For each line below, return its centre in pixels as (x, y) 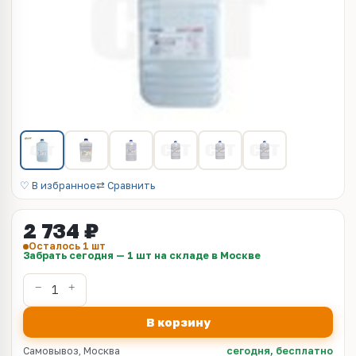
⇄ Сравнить (126, 186)
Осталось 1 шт (67, 246)
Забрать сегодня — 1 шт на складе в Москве (142, 255)
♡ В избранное (58, 186)
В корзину (178, 322)
